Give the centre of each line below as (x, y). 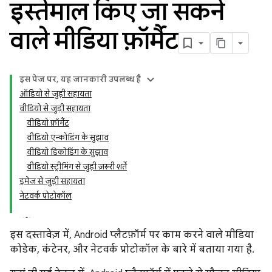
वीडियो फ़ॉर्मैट (48, 123)
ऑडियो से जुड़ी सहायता (56, 94)
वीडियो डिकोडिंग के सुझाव (67, 152)
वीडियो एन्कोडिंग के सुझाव (68, 138)
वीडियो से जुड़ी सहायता (55, 108)
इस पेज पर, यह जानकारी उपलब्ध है (80, 79)
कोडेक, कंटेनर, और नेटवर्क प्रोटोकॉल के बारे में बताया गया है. (132, 250)
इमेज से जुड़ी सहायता (52, 181)
